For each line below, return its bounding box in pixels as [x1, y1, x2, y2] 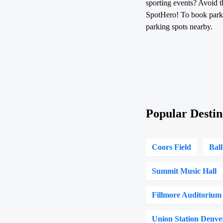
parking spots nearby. [146, 22, 213, 31]
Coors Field [152, 143, 192, 151]
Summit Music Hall [152, 167, 217, 175]
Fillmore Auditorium [152, 191, 222, 199]
